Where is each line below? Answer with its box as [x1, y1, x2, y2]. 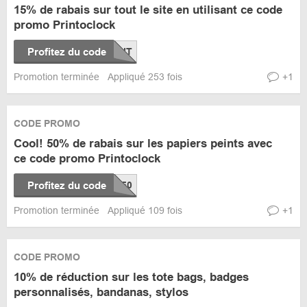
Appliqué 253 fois [108, 71, 182, 82]
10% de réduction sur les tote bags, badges [14, 271, 249, 284]
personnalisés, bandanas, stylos [14, 286, 188, 299]
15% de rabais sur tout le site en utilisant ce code [14, 3, 282, 16]
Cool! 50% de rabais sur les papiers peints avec [14, 137, 272, 150]
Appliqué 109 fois [108, 205, 182, 216]
